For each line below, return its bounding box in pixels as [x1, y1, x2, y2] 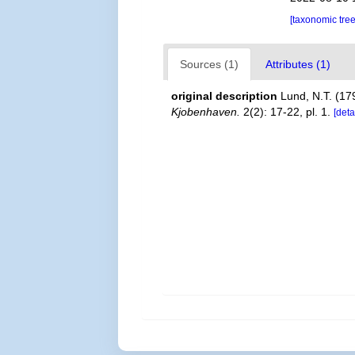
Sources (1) [180, 58, 239, 71]
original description [171, 90, 278, 102]
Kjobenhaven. [171, 105, 241, 118]
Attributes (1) [265, 58, 331, 71]
